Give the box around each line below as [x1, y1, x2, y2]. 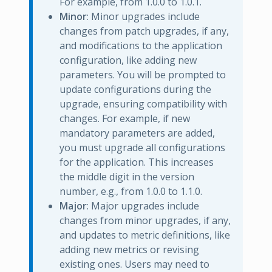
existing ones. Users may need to [59, 257, 209, 271]
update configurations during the [59, 82, 211, 96]
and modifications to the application [59, 38, 222, 52]
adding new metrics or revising [59, 242, 199, 256]
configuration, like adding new [59, 53, 197, 67]
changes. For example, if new [59, 111, 190, 125]
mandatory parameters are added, [59, 126, 215, 140]
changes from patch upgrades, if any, [59, 24, 229, 38]
